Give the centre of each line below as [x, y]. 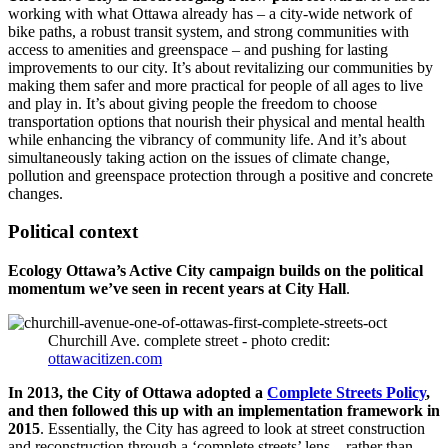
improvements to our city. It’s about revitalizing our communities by [220, 67]
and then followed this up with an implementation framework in [224, 411]
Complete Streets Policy [346, 393]
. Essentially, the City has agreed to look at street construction [232, 429]
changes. [35, 193]
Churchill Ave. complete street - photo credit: [189, 341]
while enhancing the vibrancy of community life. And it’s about [207, 139]
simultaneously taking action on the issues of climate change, [199, 157]
